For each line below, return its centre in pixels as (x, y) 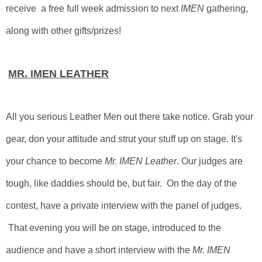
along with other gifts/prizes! (63, 31)
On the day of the (202, 183)
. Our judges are (210, 161)
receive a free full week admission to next (93, 8)
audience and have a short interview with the (99, 250)
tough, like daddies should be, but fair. (86, 183)
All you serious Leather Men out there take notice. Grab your (130, 117)
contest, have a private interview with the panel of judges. (124, 206)
